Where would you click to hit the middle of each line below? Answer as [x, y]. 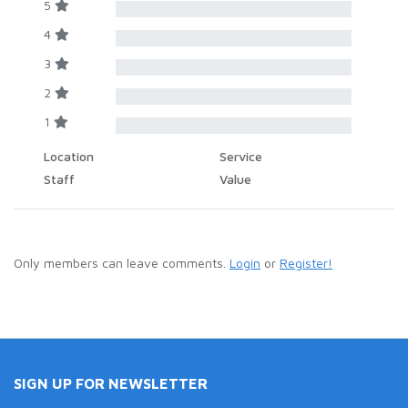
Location [69, 156]
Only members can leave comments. [122, 263]
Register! [306, 263]
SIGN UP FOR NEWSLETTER [111, 383]
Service [240, 156]
